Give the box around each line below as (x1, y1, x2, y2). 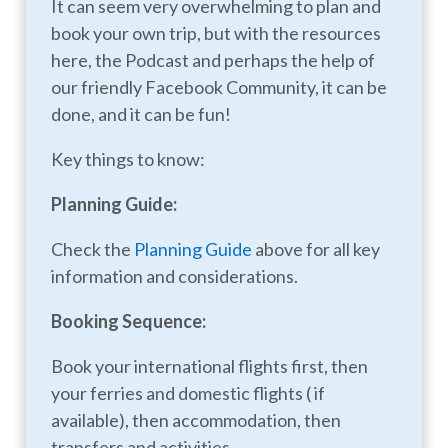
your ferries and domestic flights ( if (51, 381, 326, 404)
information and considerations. (51, 264, 299, 287)
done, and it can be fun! (51, 102, 232, 125)
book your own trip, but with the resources (51, 21, 382, 44)
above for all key (252, 237, 381, 260)
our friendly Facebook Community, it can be (51, 75, 388, 98)
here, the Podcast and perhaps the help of (51, 48, 376, 71)
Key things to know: (51, 147, 206, 170)
